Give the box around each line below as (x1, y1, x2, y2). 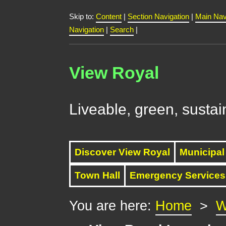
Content (96, 12, 122, 21)
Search (110, 25, 134, 34)
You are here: (69, 198, 152, 214)
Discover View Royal (75, 147, 171, 158)
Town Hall (75, 170, 121, 181)
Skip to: (69, 12, 94, 21)
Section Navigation (128, 12, 190, 21)
